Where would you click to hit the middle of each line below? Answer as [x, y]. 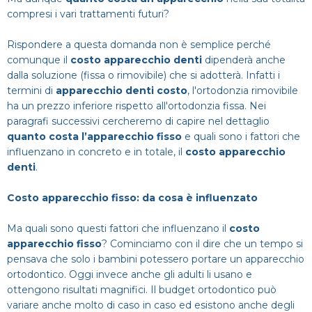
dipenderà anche [244, 60]
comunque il [39, 60]
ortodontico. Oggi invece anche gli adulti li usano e [130, 274]
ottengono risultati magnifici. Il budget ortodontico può [142, 290]
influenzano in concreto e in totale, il [96, 152]
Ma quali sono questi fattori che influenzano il [118, 228]
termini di [31, 91]
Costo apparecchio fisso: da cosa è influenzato [132, 198]
